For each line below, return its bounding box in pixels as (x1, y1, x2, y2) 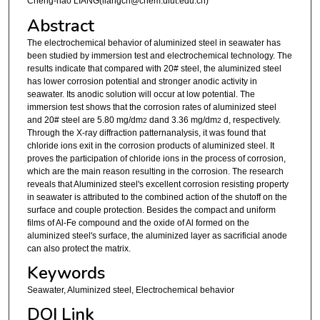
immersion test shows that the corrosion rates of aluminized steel (26, 101, 276, 112)
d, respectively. (221, 114, 281, 125)
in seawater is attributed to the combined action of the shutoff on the (26, 191, 287, 202)
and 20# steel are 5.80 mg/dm (26, 114, 143, 125)
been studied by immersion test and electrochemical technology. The (26, 50, 292, 61)
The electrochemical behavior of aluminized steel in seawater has (26, 37, 281, 48)
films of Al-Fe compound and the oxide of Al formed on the (26, 217, 249, 228)
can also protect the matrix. (26, 243, 131, 254)
